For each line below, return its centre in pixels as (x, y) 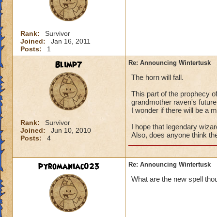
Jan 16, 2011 (71, 41)
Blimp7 (69, 65)
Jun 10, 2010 (71, 130)
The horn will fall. (157, 77)
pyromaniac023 (69, 167)
